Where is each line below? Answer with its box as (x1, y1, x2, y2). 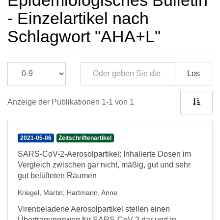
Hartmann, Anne (67, 189, 117, 196)
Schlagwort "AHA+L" (7, 27, 161, 46)
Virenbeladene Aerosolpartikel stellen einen (18, 205, 170, 213)
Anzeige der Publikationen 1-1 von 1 (7, 98, 134, 106)
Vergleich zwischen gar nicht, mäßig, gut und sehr (18, 161, 191, 169)
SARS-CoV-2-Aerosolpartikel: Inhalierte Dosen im (18, 150, 191, 158)
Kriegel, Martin (18, 189, 63, 196)
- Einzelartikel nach (7, 9, 149, 27)
